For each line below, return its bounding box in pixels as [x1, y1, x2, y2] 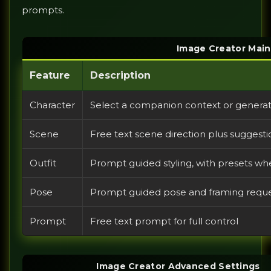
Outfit [30, 157, 56, 169]
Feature [30, 70, 70, 82]
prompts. [22, 4, 64, 16]
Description [90, 70, 151, 82]
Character [30, 99, 75, 111]
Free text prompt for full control [90, 215, 238, 227]
